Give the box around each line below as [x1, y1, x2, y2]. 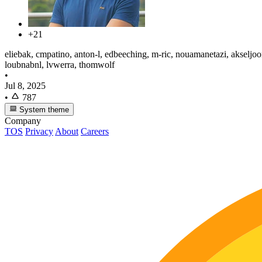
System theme [17, 105, 70, 114]
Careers [81, 126, 109, 136]
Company [5, 115, 41, 126]
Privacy [25, 126, 53, 136]
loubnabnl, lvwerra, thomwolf [5, 59, 115, 70]
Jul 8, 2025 [5, 80, 46, 91]
